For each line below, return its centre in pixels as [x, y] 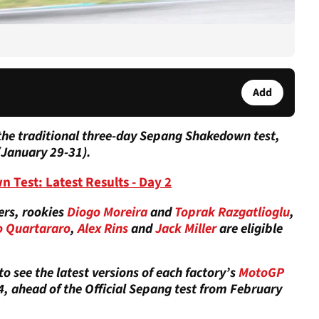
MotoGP [261, 273]
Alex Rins [103, 229]
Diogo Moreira [106, 212]
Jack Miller [186, 229]
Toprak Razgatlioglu [232, 212]
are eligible [250, 229]
